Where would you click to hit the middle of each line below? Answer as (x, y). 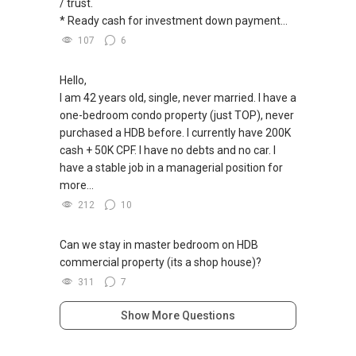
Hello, (73, 81)
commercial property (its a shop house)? (161, 263)
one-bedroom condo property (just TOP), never (177, 116)
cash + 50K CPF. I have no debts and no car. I (168, 151)
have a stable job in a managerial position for (171, 168)
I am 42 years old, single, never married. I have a (178, 98)
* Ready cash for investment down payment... (174, 21)
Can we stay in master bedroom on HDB (159, 245)
